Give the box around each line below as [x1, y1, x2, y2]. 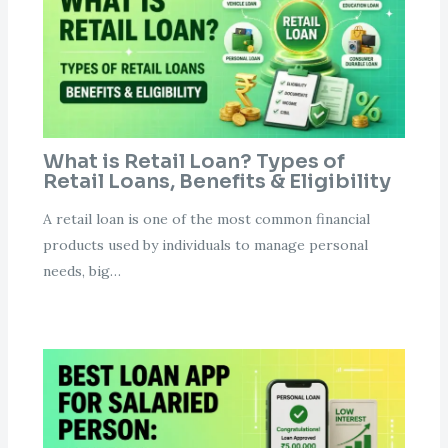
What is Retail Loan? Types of [42, 149, 345, 175]
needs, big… [42, 262, 121, 281]
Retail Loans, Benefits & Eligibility [42, 169, 391, 195]
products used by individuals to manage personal [42, 236, 368, 255]
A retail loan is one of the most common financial [42, 210, 370, 229]
